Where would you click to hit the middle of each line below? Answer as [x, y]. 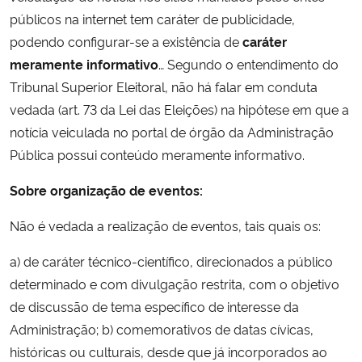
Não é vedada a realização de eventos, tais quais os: [165, 225]
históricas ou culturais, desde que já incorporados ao [168, 351]
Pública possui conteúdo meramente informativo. [157, 154]
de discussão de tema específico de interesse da [154, 306]
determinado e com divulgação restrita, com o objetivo [175, 283]
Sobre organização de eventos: [106, 189]
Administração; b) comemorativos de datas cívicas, [162, 328]
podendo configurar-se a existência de [126, 41]
